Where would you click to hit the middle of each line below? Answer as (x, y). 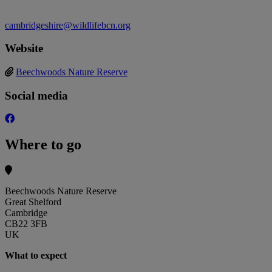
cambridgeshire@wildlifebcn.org (68, 25)
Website (24, 49)
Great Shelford (33, 202)
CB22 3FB (26, 224)
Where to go (43, 145)
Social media (36, 95)
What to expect (36, 256)
